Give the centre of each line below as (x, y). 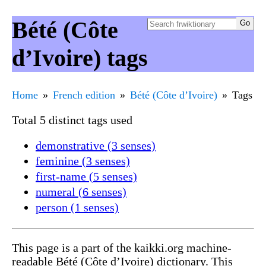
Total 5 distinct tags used (72, 120)
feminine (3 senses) (83, 161)
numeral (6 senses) (81, 191)
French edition (84, 95)
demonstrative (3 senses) (96, 145)
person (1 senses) (77, 207)
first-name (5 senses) (86, 176)
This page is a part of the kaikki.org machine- (122, 247)
